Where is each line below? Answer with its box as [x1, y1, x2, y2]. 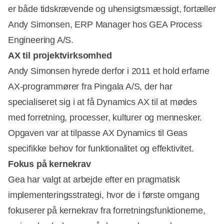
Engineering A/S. [8, 34, 74, 45]
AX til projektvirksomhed [8, 50, 112, 60]
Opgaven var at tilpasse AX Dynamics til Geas [8, 127, 188, 138]
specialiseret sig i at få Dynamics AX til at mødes [8, 96, 197, 107]
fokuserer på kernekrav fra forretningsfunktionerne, [8, 205, 205, 215]
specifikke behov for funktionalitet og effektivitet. [8, 143, 194, 153]
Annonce [116, 92, 144, 100]
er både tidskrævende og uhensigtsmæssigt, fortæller [8, 3, 216, 14]
